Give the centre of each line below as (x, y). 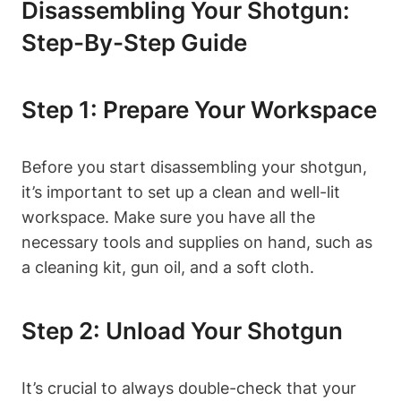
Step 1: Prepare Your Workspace (199, 110)
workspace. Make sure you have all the (168, 218)
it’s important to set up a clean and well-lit (181, 192)
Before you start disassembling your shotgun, (194, 167)
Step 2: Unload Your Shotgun (182, 331)
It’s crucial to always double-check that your (189, 388)
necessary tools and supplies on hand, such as (197, 243)
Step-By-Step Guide (134, 43)
